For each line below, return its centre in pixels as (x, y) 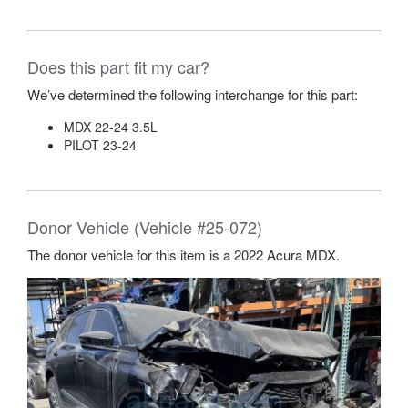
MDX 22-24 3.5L (111, 127)
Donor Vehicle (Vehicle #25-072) (145, 227)
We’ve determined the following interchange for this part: (193, 94)
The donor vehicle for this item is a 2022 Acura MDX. (184, 255)
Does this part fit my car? (118, 66)
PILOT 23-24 (100, 145)
